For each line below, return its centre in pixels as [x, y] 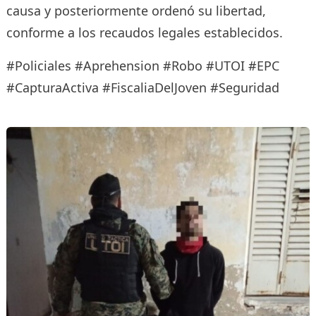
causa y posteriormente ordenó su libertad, [136, 10]
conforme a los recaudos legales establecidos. [144, 32]
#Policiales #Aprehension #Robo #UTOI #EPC [142, 65]
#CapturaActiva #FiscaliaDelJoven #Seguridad [142, 87]
